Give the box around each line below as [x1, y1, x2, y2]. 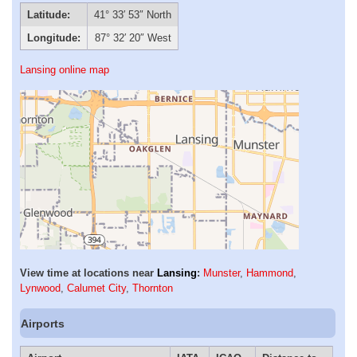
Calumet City [67, 282, 126, 295]
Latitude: [26, 9, 70, 22]
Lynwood [20, 282, 61, 295]
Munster [203, 267, 240, 280]
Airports [21, 316, 65, 330]
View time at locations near [20, 267, 157, 280]
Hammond [246, 267, 293, 280]
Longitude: [26, 32, 80, 45]
